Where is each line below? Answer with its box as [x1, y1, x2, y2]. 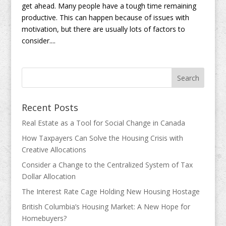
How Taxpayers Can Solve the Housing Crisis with [21, 133, 183, 143]
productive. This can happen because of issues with [21, 13, 189, 23]
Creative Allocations [21, 145, 88, 155]
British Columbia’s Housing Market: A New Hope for [21, 202, 190, 212]
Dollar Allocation [21, 172, 76, 182]
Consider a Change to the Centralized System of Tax [21, 160, 193, 170]
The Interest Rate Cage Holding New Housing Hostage [21, 187, 200, 197]
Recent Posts [21, 101, 78, 114]
